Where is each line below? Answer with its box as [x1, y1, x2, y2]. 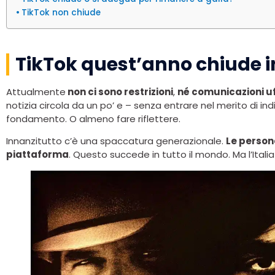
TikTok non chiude [21, 6, 101, 18]
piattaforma [6, 147, 69, 161]
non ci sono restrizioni [66, 85, 173, 98]
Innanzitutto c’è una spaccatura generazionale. [6, 134, 226, 147]
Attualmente [6, 85, 66, 98]
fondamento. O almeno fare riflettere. [6, 112, 180, 125]
